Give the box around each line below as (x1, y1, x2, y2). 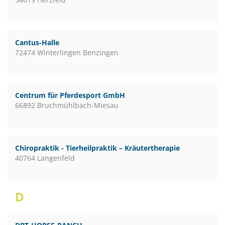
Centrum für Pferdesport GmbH (15, 90, 125, 100)
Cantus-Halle (15, 38, 59, 47)
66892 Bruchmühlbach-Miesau (15, 100, 119, 110)
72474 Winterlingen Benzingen (15, 48, 119, 57)
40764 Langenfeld (15, 153, 75, 163)
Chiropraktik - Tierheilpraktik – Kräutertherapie (15, 143, 180, 153)
